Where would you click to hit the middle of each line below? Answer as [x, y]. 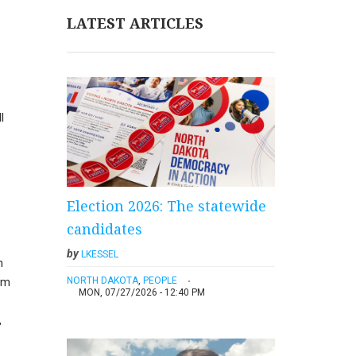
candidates [104, 229]
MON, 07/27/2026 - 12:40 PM [141, 293]
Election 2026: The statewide [166, 206]
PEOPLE [160, 281]
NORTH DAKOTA [102, 281]
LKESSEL [99, 255]
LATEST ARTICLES [135, 23]
